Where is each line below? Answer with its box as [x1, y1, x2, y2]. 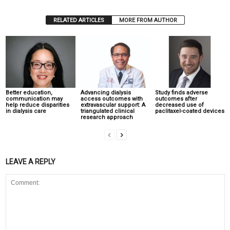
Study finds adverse [155, 89, 208, 97]
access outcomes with [80, 95, 143, 103]
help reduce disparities [6, 102, 69, 109]
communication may [6, 95, 63, 103]
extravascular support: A [80, 102, 145, 109]
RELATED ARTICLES [53, 17, 104, 24]
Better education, [6, 89, 52, 97]
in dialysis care [6, 108, 46, 115]
